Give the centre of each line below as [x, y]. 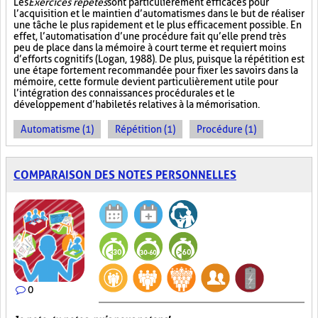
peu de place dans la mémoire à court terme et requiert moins [150, 48]
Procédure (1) [226, 129]
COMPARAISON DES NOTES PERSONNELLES [125, 175]
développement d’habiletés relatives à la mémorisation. [137, 104]
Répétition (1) [145, 129]
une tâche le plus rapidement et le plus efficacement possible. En [158, 25]
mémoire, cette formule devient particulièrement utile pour [146, 82]
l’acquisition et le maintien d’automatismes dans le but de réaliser [159, 13]
